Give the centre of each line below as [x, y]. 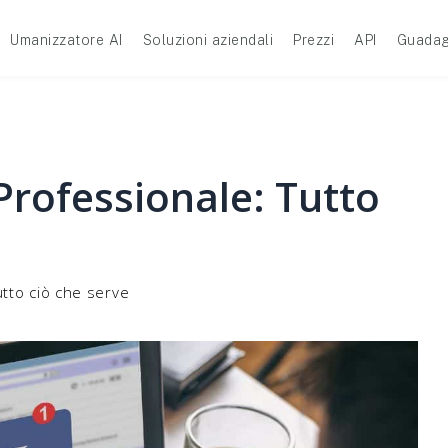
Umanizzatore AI [66, 40]
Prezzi [313, 40]
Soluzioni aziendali [207, 40]
